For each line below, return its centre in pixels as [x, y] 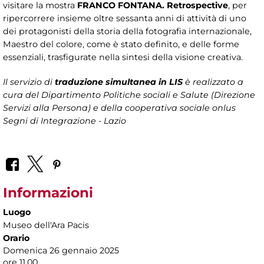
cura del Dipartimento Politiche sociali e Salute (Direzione [129, 95]
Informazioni [48, 193]
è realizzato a [213, 82]
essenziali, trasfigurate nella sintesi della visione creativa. [123, 57]
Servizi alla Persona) [47, 108]
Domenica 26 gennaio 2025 [61, 251]
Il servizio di [29, 82]
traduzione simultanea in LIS [119, 82]
